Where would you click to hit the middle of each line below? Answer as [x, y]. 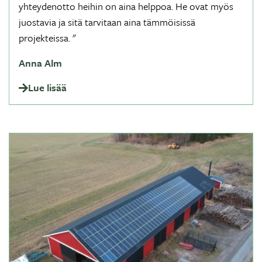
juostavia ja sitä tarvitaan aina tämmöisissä [107, 22]
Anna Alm [40, 63]
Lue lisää [47, 87]
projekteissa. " [47, 38]
